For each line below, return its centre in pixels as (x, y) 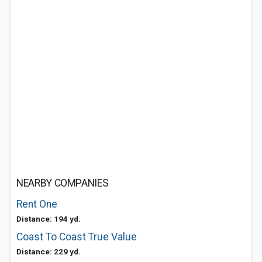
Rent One (37, 204)
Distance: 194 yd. (49, 219)
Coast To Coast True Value (77, 237)
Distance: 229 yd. (49, 251)
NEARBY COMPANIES (63, 183)
